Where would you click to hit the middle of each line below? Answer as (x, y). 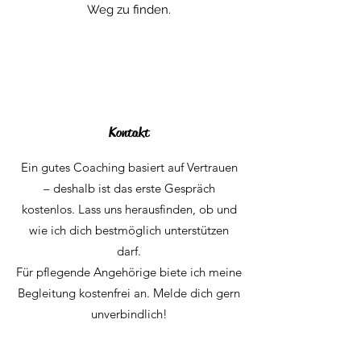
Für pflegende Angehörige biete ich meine (129, 272)
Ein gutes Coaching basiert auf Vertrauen (129, 167)
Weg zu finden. (129, 10)
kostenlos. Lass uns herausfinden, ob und (129, 209)
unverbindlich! (129, 314)
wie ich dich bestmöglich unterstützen (129, 230)
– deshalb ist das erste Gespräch (129, 188)
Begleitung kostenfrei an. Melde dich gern (129, 293)
